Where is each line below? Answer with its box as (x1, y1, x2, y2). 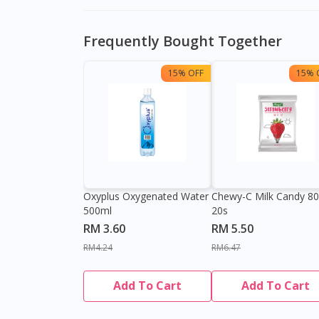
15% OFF (168, 67, 204, 79)
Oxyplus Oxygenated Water (83, 189, 209, 203)
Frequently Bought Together (83, 31, 282, 51)
